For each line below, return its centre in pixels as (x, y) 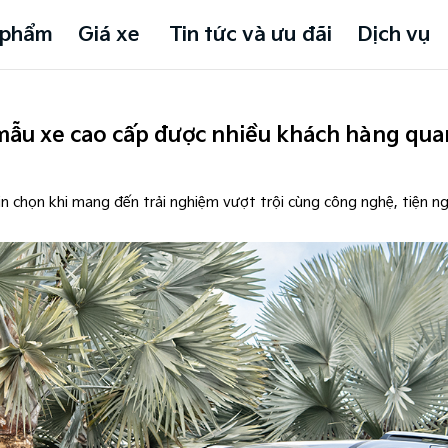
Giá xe (109, 34)
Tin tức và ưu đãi (251, 34)
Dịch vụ (394, 34)
